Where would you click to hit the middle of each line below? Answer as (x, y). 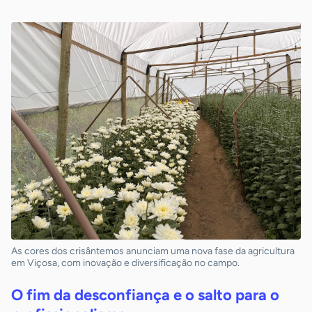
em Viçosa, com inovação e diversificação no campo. (125, 263)
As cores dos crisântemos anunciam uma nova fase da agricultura (153, 251)
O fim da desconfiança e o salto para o (145, 295)
